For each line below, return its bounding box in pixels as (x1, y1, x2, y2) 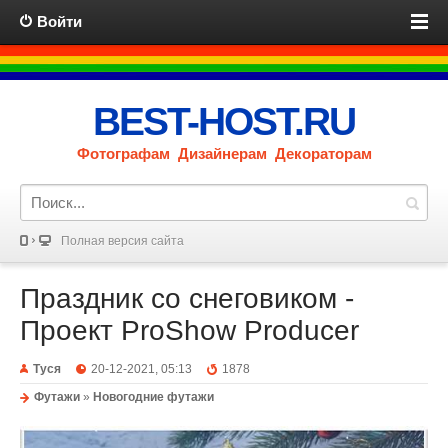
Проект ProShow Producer (20, 315, 359, 346)
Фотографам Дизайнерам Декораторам (76, 145, 372, 162)
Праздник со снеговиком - (20, 283, 354, 314)
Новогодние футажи (93, 390, 214, 404)
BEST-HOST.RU (92, 100, 356, 143)
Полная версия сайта (61, 234, 184, 248)
